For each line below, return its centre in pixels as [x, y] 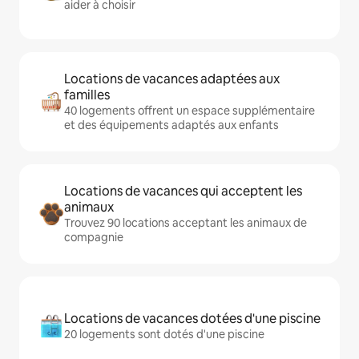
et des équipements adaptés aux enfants [171, 125]
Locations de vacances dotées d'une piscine [192, 319]
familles [87, 95]
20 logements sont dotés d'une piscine [164, 335]
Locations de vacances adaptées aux [172, 79]
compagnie [94, 238]
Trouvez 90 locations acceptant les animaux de [186, 223]
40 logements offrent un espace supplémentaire [190, 111]
